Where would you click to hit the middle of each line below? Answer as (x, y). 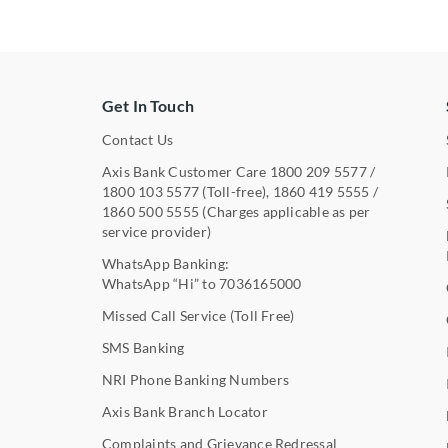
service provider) (157, 231)
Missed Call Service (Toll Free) (198, 315)
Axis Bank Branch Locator (185, 411)
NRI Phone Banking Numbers (195, 379)
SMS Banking (143, 347)
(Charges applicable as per (285, 211)
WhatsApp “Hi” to (161, 283)
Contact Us (138, 139)
